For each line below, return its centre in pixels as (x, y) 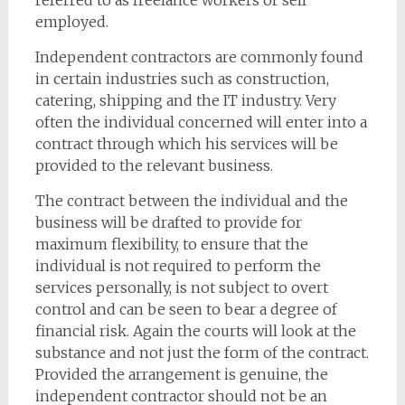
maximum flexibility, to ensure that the (171, 244)
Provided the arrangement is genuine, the (181, 374)
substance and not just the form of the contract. (202, 353)
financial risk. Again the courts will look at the (195, 331)
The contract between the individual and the (191, 201)
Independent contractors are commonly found (199, 57)
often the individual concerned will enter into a (201, 122)
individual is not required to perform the (178, 266)
